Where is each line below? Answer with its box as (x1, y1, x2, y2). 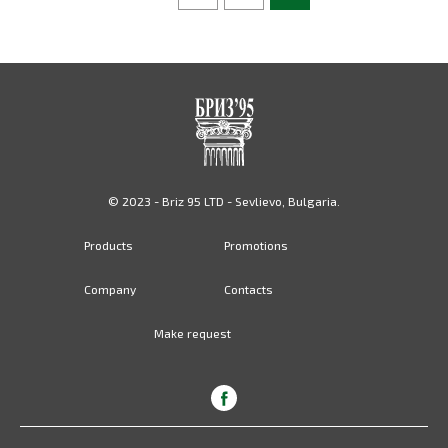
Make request (154, 325, 231, 340)
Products (84, 237, 133, 252)
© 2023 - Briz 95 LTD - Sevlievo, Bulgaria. (108, 193, 340, 208)
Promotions (224, 237, 288, 252)
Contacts (224, 281, 273, 296)
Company (84, 281, 136, 296)
